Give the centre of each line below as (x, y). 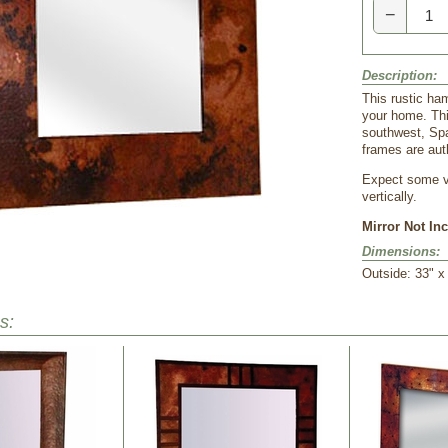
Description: (399, 75)
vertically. (389, 196)
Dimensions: (401, 251)
